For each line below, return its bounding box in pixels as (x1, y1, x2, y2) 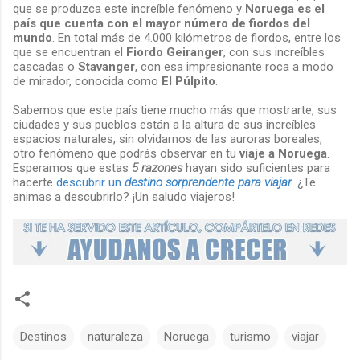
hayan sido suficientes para (182, 160, 330, 175)
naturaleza (88, 329, 143, 345)
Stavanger (78, 59, 135, 74)
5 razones (132, 160, 182, 175)
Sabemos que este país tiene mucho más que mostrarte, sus (13, 102, 337, 117)
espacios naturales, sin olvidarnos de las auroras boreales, (13, 131, 322, 146)
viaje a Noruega (239, 145, 327, 161)
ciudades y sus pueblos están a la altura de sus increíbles (13, 117, 316, 132)
